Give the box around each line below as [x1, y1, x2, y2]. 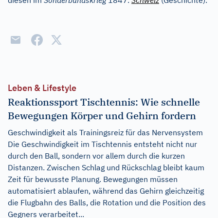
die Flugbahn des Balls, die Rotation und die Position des [8, 198, 206, 207]
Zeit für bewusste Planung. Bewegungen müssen [8, 174, 178, 184]
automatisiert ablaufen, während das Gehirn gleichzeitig [8, 186, 204, 196]
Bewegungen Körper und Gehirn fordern [8, 109, 196, 122]
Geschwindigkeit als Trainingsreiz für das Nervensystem [8, 127, 203, 137]
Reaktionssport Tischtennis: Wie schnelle [8, 95, 200, 109]
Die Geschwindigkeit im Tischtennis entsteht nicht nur [8, 139, 197, 149]
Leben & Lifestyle [8, 82, 76, 93]
